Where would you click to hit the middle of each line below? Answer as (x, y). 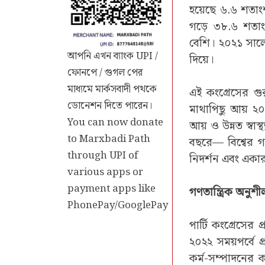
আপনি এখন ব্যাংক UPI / (113, 56)
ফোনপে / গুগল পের (105, 72)
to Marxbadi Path (109, 139)
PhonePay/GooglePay (118, 205)
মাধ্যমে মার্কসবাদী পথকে (112, 89)
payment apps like (112, 188)
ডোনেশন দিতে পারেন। (110, 106)
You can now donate (115, 122)
